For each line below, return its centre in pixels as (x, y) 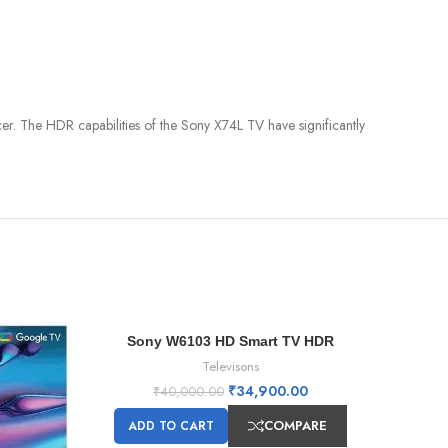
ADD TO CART (171, 426)
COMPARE (295, 426)
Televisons (230, 367)
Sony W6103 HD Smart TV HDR (230, 341)
